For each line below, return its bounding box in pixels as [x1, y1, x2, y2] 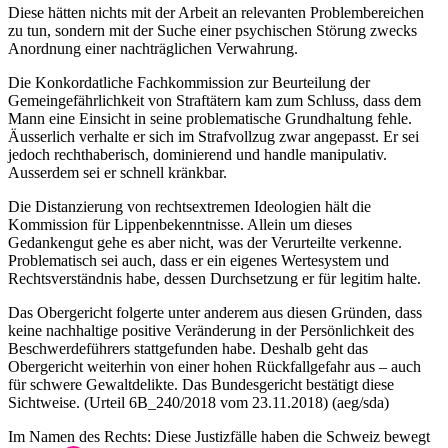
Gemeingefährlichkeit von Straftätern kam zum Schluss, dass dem [8, 92, 421, 110]
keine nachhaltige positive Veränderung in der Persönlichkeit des [8, 322, 414, 340]
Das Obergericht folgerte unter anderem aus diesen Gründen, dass [8, 304, 422, 322]
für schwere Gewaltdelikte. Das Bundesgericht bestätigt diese [8, 376, 394, 394]
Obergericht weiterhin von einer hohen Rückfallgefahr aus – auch [8, 358, 421, 376]
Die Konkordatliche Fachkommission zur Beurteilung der [8, 74, 370, 92]
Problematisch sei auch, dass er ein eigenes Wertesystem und [8, 252, 389, 270]
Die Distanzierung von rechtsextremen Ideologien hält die [8, 198, 371, 216]
